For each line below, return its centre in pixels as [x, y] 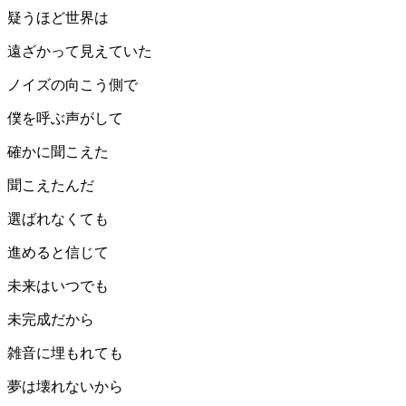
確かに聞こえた [58, 152]
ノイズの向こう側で [72, 85]
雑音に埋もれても [65, 353]
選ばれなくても [58, 219]
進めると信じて [58, 253]
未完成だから [51, 320]
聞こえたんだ [51, 186]
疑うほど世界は [58, 18]
